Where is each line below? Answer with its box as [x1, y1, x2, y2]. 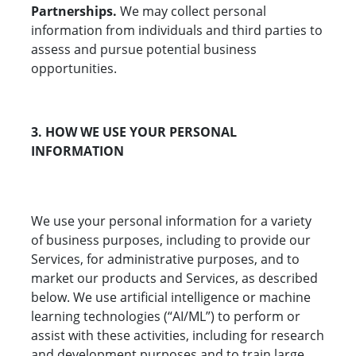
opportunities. [31, 60, 120, 78]
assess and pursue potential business [31, 41, 257, 59]
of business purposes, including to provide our [31, 231, 311, 250]
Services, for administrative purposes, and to [31, 250, 300, 269]
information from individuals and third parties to [31, 21, 323, 40]
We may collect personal [117, 2, 266, 21]
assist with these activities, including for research [31, 327, 324, 345]
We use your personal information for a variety [31, 212, 311, 230]
